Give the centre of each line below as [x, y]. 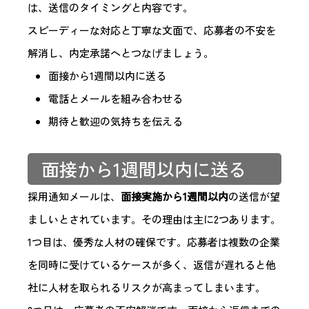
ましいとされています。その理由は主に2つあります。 [154, 219]
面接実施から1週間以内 [174, 197]
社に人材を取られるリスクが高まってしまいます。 [147, 288]
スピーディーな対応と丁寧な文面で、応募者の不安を [152, 30]
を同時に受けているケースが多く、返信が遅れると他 [152, 265]
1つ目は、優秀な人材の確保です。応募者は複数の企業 [154, 242]
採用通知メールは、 [74, 197]
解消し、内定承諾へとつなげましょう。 [121, 53]
